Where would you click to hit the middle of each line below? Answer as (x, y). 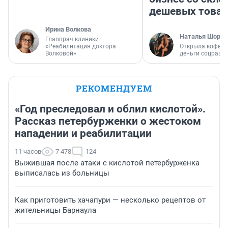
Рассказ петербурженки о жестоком (108, 121)
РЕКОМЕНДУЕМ (114, 88)
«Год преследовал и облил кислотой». (110, 109)
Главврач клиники (72, 39)
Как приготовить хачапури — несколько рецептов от (110, 200)
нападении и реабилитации (83, 133)
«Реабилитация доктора (81, 46)
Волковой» (61, 53)
